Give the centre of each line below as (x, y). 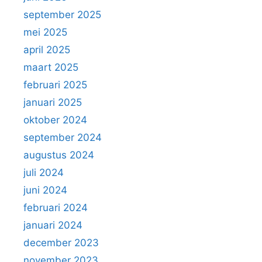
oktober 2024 (55, 120)
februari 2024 (56, 208)
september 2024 (63, 138)
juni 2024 (45, 190)
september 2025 (62, 15)
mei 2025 (45, 32)
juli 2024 (44, 173)
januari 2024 (53, 225)
